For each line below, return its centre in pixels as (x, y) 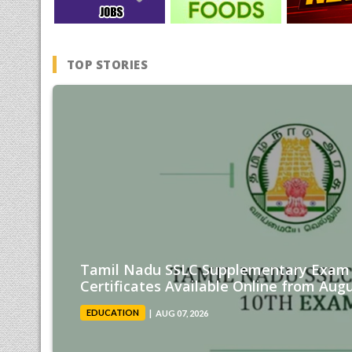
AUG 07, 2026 (182, 313)
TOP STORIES (107, 64)
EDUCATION (113, 313)
